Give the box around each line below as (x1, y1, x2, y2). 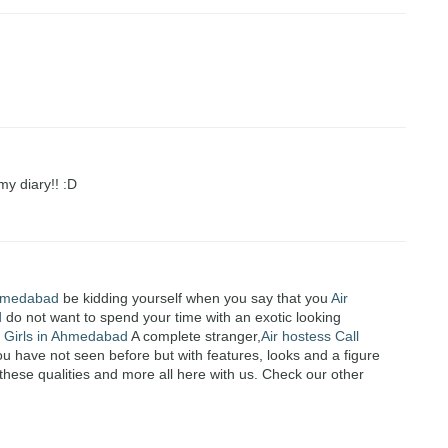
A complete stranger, (128, 328, 261, 345)
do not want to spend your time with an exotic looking (2, 309, 341, 326)
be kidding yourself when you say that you (59, 290, 331, 307)
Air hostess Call (261, 328, 359, 345)
